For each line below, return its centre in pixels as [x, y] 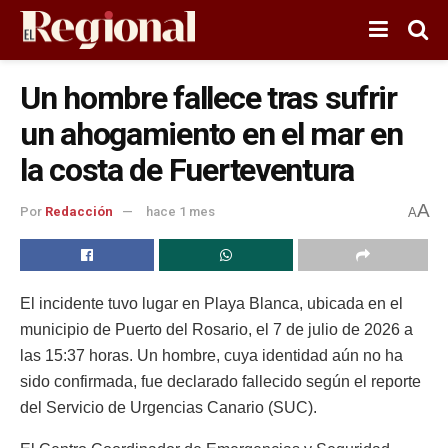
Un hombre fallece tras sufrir [208, 98]
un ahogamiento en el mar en [211, 134]
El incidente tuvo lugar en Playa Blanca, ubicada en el [211, 303]
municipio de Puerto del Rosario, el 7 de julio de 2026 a [216, 329]
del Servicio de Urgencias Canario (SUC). [168, 407]
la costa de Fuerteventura [187, 170]
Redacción [79, 212]
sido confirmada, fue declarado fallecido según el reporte [220, 381]
